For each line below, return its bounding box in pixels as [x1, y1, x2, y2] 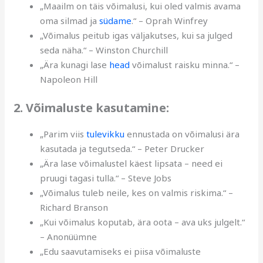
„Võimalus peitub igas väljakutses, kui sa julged [40, 29, 233, 42]
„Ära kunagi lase [40, 59, 110, 71]
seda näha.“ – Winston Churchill [40, 44, 168, 56]
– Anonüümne [40, 230, 97, 242]
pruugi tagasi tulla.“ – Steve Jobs [40, 171, 172, 184]
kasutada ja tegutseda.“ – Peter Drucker [40, 142, 205, 154]
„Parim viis [40, 127, 87, 140]
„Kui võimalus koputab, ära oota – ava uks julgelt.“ [40, 215, 245, 228]
